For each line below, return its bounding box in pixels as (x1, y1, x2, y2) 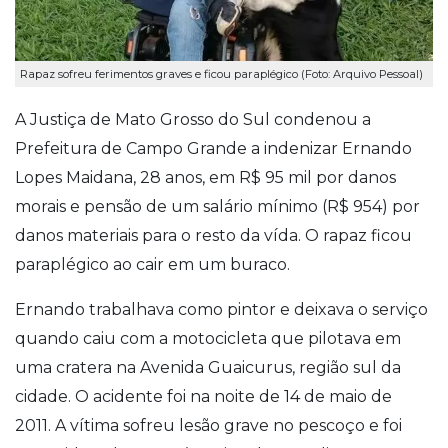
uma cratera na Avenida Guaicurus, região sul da (15, 357, 401, 377)
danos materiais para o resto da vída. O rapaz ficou (15, 225, 412, 245)
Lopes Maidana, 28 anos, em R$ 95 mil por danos (15, 167, 396, 187)
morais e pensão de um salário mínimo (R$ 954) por (15, 196, 420, 216)
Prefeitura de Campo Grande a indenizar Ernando (15, 138, 412, 158)
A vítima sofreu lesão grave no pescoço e (55, 415, 379, 435)
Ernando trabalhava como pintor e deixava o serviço (15, 299, 428, 319)
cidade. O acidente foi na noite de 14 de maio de (15, 386, 392, 406)
